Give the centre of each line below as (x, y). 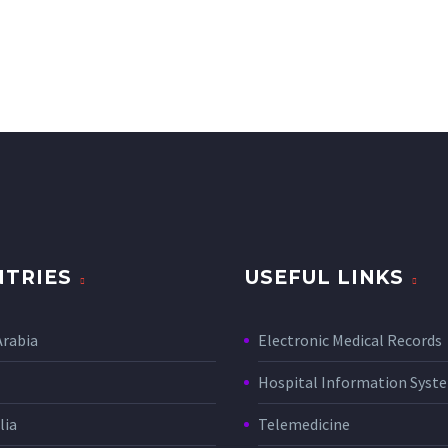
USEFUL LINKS (325, 278)
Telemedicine (304, 424)
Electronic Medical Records (350, 340)
